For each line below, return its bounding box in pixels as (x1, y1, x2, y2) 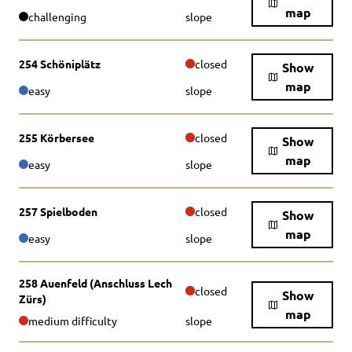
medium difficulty (28, 313, 117, 328)
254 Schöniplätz (19, 57, 101, 71)
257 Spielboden (19, 204, 97, 218)
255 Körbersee (19, 130, 94, 145)
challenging (28, 9, 86, 24)
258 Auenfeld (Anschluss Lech (19, 276, 172, 290)
